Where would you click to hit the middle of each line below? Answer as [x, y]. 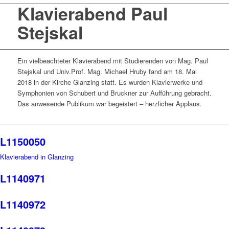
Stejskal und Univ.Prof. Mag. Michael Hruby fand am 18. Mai [107, 72]
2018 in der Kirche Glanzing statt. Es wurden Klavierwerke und [110, 82]
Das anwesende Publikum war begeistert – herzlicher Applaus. [109, 104]
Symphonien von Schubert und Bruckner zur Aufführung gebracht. [114, 93]
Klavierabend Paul [92, 13]
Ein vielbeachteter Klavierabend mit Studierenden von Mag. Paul [112, 61]
